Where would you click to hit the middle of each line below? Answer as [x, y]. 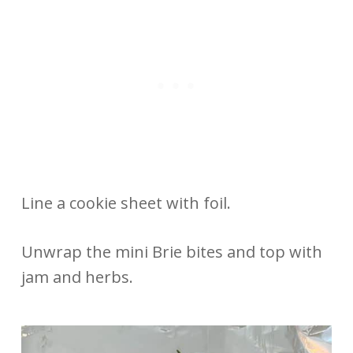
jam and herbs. [77, 277]
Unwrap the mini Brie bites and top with [171, 252]
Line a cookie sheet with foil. [126, 203]
